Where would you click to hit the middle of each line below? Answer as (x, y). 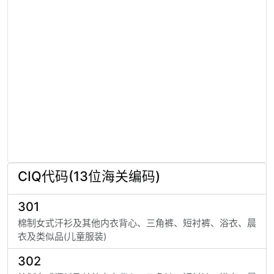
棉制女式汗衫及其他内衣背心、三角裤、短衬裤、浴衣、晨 (137, 223)
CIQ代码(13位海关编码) (89, 176)
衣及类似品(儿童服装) (62, 236)
